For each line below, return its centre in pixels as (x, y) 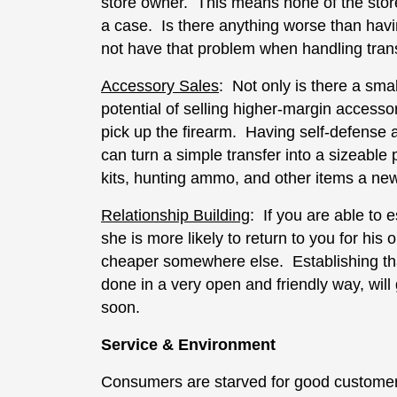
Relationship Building (175, 215)
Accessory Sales (160, 86)
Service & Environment (188, 344)
